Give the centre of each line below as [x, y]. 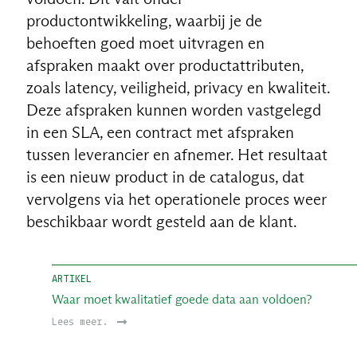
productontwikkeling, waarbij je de [144, 20]
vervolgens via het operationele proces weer [176, 199]
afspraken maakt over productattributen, [165, 65]
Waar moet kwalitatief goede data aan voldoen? [182, 299]
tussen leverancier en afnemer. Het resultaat [177, 154]
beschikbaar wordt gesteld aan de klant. [161, 221]
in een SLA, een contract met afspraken [160, 132]
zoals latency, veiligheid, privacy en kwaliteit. [178, 87]
